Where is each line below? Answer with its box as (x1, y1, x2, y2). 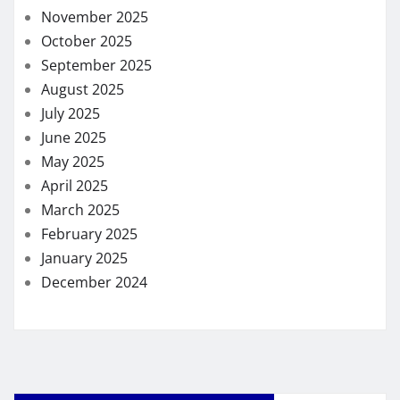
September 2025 (41, 55, 152, 76)
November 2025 (41, 7, 148, 28)
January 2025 (41, 248, 128, 269)
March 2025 (41, 200, 120, 221)
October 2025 (41, 31, 132, 52)
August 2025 (41, 79, 124, 100)
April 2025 (41, 176, 108, 196)
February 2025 (41, 224, 137, 245)
